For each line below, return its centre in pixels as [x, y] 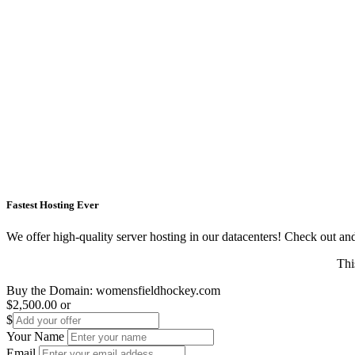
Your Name [35, 336]
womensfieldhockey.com [158, 290]
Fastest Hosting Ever [53, 205]
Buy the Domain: [51, 290]
